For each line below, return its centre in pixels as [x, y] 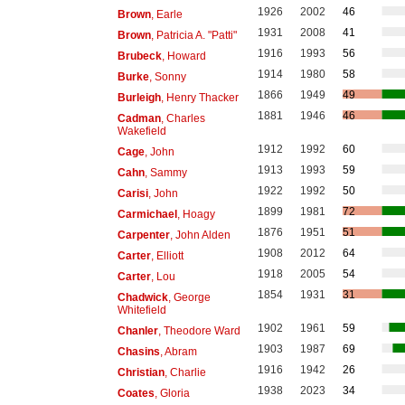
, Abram [178, 351]
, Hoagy [196, 214]
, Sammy [165, 172]
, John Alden [200, 235]
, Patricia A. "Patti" [193, 35]
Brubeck [139, 56]
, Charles [183, 118]
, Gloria [172, 393]
